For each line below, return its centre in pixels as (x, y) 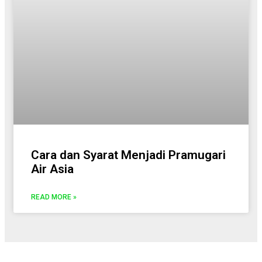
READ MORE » (54, 197)
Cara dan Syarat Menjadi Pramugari (128, 155)
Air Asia (52, 169)
